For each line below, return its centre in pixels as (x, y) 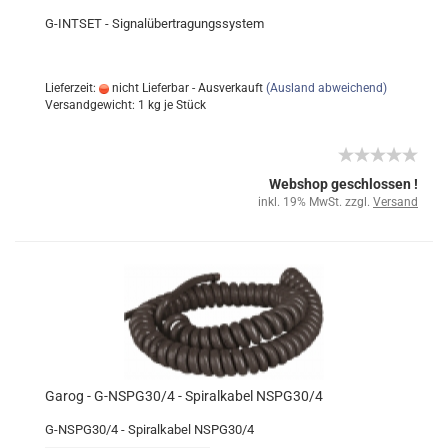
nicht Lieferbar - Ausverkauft (186, 88)
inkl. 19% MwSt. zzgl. (315, 202)
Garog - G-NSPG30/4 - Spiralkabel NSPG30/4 (184, 396)
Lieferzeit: (72, 88)
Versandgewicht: (91, 105)
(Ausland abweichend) (326, 88)
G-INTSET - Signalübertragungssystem (154, 23)
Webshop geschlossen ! (343, 184)
